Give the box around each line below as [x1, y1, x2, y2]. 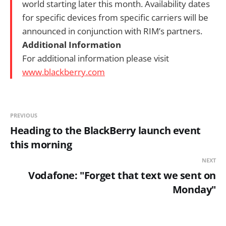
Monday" [172, 182, 216, 196]
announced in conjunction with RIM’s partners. [22, 25, 202, 37]
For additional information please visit [22, 52, 169, 64]
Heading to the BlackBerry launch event [10, 123, 201, 137]
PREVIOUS [10, 111, 37, 119]
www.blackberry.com [22, 66, 105, 78]
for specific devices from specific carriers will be [22, 11, 208, 23]
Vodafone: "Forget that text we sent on [28, 168, 216, 182]
